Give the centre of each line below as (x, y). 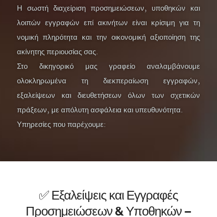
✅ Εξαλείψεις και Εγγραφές (108, 195)
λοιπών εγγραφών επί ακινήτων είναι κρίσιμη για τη (108, 23)
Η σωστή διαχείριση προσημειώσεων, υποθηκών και (108, 8)
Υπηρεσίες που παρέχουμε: (62, 125)
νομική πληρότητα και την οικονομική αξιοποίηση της (108, 38)
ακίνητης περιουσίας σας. (58, 52)
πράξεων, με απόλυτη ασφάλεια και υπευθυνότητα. (100, 110)
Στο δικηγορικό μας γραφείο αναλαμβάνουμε (108, 67)
